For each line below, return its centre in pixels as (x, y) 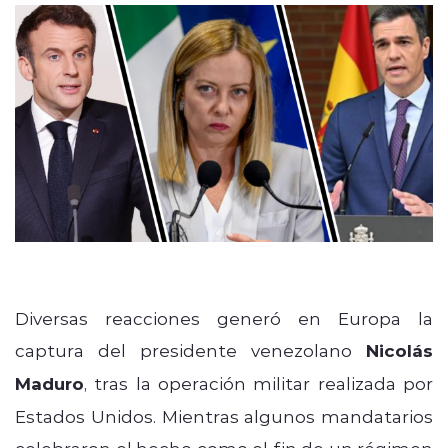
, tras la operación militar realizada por (258, 382)
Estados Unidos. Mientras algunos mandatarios (224, 415)
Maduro (49, 383)
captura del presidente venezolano (190, 349)
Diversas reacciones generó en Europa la (224, 317)
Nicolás (399, 350)
